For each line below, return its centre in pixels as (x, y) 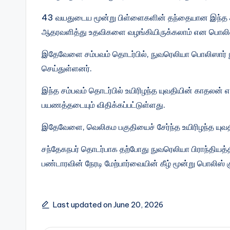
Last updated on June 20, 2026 (108, 204)
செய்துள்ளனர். (67, 68)
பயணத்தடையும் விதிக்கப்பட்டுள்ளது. (103, 104)
